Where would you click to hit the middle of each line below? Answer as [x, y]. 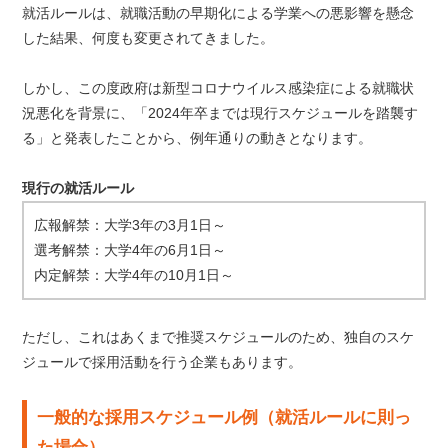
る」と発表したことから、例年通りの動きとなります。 [197, 138]
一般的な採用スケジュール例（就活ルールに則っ [224, 417]
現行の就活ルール [78, 188]
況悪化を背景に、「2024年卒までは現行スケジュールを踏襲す [220, 113]
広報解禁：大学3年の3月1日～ [130, 225]
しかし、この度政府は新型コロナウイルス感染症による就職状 [218, 88]
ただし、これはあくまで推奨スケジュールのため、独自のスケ [218, 337]
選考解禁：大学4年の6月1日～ [130, 250]
